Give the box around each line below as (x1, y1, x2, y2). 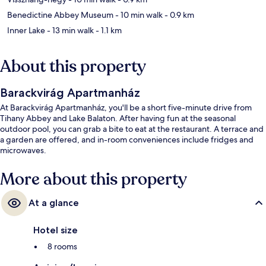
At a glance (28, 197, 79, 209)
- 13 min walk (45, 25, 94, 36)
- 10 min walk (113, 9, 163, 21)
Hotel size (33, 224, 78, 236)
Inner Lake (7, 25, 45, 36)
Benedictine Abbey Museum (7, 9, 113, 21)
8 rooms (47, 241, 77, 252)
